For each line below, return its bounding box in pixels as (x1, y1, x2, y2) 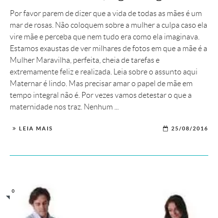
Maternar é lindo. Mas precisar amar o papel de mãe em (10, 79, 193, 88)
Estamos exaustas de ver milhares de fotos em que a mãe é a (10, 44, 207, 53)
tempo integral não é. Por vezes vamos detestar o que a (10, 91, 192, 100)
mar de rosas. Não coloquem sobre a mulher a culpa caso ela (10, 21, 207, 30)
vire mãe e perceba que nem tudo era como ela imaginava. (10, 33, 200, 41)
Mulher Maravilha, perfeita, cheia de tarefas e (10, 56, 160, 65)
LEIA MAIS (19, 126, 53, 132)
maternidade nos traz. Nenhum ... (10, 103, 119, 111)
